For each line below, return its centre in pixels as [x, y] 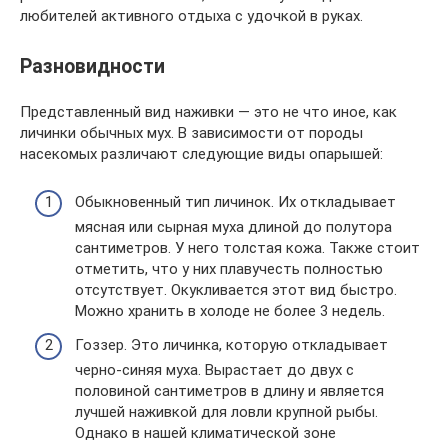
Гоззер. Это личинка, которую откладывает [231, 344]
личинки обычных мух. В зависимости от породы [191, 132]
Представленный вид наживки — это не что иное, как [208, 111]
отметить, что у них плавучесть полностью [229, 269]
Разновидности [92, 66]
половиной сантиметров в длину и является [229, 390]
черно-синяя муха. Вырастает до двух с [214, 369]
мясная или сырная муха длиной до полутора [233, 227]
